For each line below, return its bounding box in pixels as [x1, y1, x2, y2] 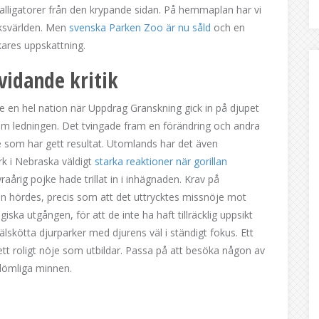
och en [211, 21, 245, 34]
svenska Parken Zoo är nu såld [69, 21, 211, 34]
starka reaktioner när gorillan [95, 155, 227, 168]
